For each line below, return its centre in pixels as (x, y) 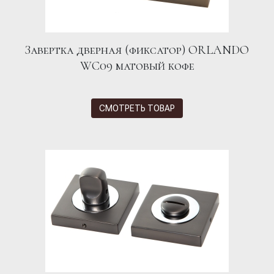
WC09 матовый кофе (137, 66)
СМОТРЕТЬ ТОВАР (137, 108)
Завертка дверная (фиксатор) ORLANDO (137, 50)
